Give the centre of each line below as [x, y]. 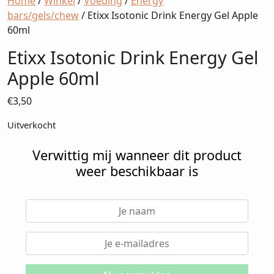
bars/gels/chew [43, 15]
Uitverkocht [31, 125]
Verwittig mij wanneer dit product [137, 155]
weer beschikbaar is [137, 171]
